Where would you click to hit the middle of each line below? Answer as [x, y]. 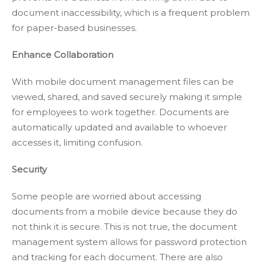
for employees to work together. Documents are [120, 112]
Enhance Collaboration [63, 55]
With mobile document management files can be [123, 82]
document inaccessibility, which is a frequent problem [131, 13]
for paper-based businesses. [74, 28]
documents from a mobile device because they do [125, 211]
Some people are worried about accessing [106, 196]
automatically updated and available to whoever [119, 127]
